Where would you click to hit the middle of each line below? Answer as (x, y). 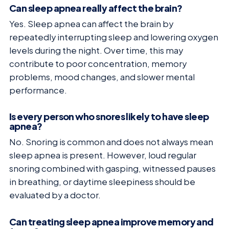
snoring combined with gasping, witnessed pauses (112, 169)
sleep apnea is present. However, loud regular (103, 155)
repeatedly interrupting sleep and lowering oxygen (114, 37)
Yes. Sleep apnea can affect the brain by (91, 24)
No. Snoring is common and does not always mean (111, 142)
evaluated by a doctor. (55, 195)
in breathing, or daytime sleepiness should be (102, 182)
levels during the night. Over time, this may (96, 50)
